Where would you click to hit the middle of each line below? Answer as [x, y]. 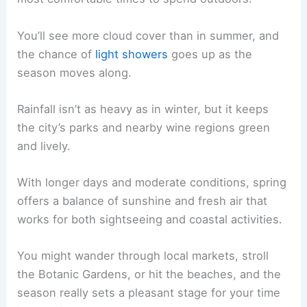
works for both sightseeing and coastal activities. [150, 220]
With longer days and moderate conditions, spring [152, 183]
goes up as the [210, 54]
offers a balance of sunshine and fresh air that [143, 201]
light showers [132, 54]
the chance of [57, 54]
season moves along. [75, 72]
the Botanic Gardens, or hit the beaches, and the [149, 274]
